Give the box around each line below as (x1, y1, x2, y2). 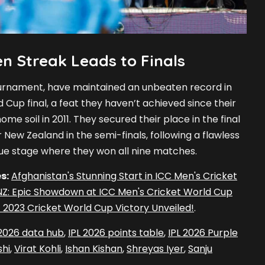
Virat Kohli (14, 242, 61, 256)
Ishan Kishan (65, 242, 122, 256)
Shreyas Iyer (127, 242, 184, 256)
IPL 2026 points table (68, 226, 164, 240)
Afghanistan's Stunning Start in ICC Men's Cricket (11, 169, 237, 183)
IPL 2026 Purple (168, 226, 238, 240)
